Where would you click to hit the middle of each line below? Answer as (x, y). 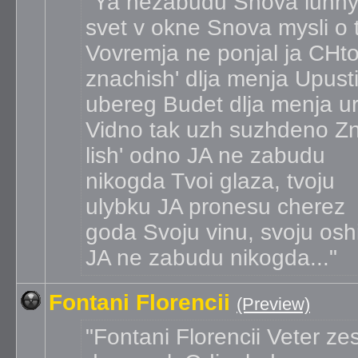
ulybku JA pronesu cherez (215, 207)
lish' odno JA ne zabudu (205, 155)
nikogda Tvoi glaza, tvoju (210, 181)
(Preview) (273, 304)
